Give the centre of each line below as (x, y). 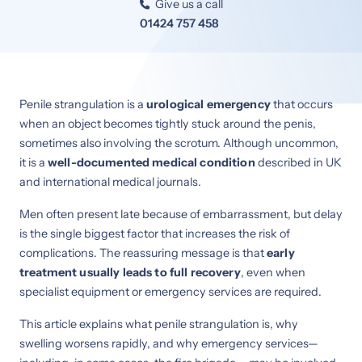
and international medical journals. (110, 181)
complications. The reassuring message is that (143, 253)
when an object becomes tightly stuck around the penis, (168, 123)
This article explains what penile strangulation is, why (159, 324)
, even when (273, 272)
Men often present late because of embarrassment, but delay (181, 214)
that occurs (301, 104)
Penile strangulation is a (83, 104)
